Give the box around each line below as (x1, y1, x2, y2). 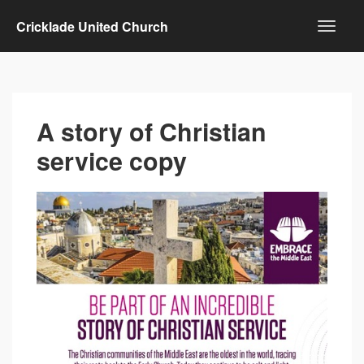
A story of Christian (37, 114, 266, 149)
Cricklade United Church (16, 16, 168, 36)
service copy (37, 143, 187, 178)
